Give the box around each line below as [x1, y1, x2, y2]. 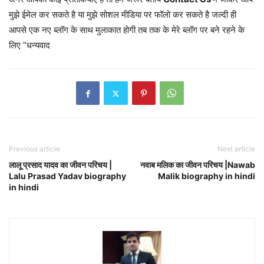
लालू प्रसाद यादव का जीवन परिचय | [9, 160, 112, 170]
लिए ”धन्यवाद [9, 39, 50, 51]
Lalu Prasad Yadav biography [9, 171, 126, 181]
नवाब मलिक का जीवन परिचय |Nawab [140, 160, 255, 170]
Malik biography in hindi [158, 171, 255, 181]
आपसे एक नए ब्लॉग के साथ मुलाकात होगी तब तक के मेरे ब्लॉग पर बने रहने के [9, 24, 245, 36]
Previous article [9, 144, 60, 154]
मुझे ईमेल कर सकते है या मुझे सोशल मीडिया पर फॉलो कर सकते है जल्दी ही [9, 9, 236, 21]
